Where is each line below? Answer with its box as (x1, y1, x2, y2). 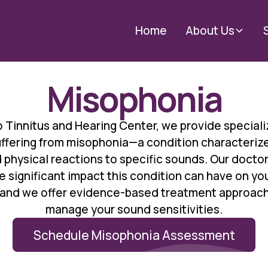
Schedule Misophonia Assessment (33, 226, 235, 243)
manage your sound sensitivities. (45, 202, 223, 218)
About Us (185, 23, 235, 39)
